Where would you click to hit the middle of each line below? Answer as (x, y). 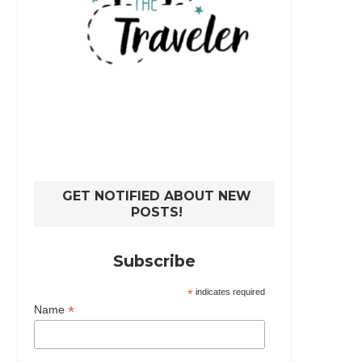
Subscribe (154, 261)
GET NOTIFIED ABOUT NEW (156, 196)
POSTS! (156, 213)
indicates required (229, 292)
